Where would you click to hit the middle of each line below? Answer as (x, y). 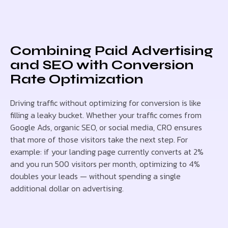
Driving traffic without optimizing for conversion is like (106, 103)
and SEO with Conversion (102, 65)
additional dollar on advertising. (67, 188)
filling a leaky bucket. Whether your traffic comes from (106, 115)
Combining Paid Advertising (112, 50)
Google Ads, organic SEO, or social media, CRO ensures (106, 127)
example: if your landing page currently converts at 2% (107, 151)
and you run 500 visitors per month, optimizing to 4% (105, 164)
